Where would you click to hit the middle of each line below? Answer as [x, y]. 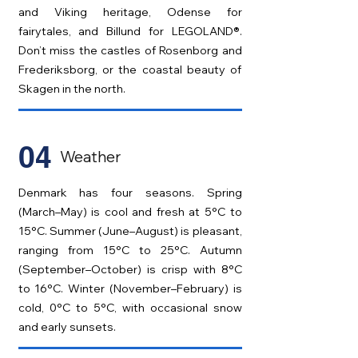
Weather [90, 157]
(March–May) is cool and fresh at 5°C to [130, 212]
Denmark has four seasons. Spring [130, 193]
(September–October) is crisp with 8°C [130, 269]
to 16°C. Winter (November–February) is [130, 288]
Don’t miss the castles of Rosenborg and [130, 50]
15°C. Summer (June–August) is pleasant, [130, 231]
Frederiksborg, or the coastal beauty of [130, 70]
